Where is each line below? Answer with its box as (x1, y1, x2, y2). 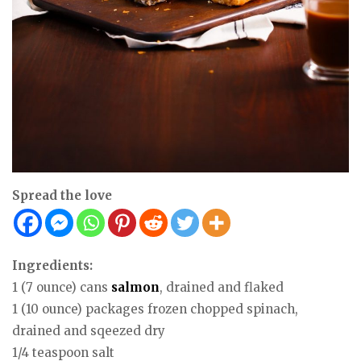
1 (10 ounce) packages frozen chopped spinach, (12, 301, 298, 317)
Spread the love (12, 188, 112, 203)
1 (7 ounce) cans (12, 280, 111, 295)
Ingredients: (12, 258, 93, 273)
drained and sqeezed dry (12, 323, 165, 338)
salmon (111, 280, 160, 295)
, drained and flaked (160, 280, 284, 295)
